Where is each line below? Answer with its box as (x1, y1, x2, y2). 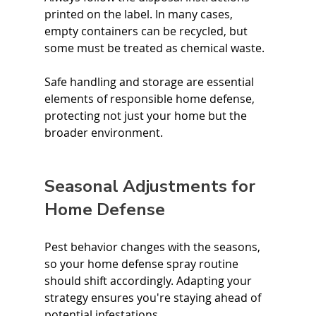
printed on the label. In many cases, (44, 6, 236, 22)
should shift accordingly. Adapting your (44, 273, 255, 288)
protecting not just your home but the (44, 108, 250, 123)
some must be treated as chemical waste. (44, 40, 265, 56)
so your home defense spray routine (44, 256, 241, 272)
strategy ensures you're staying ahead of (44, 290, 264, 305)
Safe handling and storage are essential (44, 74, 257, 90)
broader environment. (44, 125, 163, 140)
